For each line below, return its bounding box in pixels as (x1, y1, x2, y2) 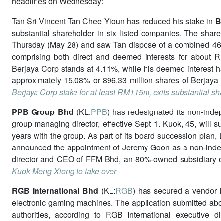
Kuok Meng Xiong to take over (11, 165, 116, 177)
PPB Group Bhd (11, 106, 74, 117)
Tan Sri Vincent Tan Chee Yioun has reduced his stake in (11, 15, 215, 27)
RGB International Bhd (11, 184, 98, 196)
